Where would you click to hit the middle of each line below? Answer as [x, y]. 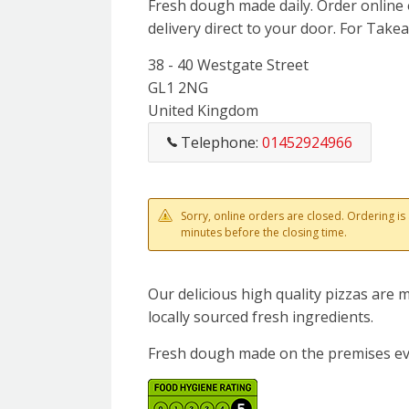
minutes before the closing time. [264, 232]
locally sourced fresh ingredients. [261, 317]
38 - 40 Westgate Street [228, 65]
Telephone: [220, 142]
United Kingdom [203, 110]
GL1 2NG [178, 88]
